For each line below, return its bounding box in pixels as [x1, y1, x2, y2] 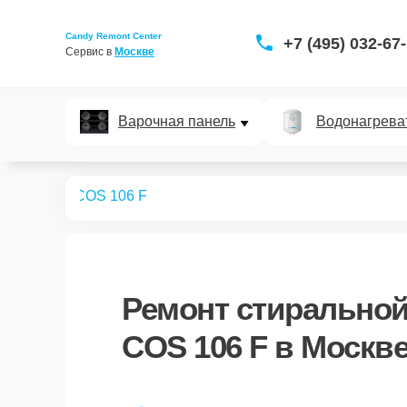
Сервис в [65, 45, 114, 58]
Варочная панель [118, 114, 235, 129]
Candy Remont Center [65, 30, 162, 41]
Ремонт [122, 291, 236, 326]
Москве [114, 45, 154, 58]
